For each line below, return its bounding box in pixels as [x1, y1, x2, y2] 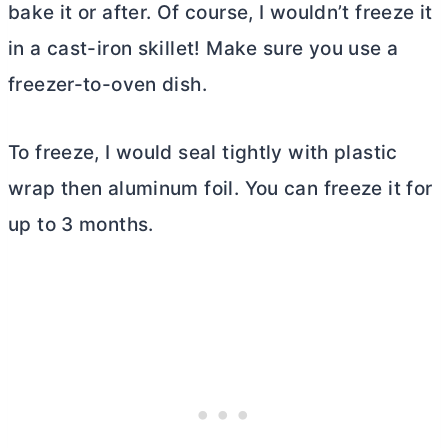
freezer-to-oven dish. [8, 72, 207, 96]
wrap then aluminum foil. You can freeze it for [8, 176, 433, 200]
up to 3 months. [8, 212, 154, 236]
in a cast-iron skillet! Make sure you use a [8, 36, 399, 60]
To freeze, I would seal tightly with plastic [8, 140, 398, 164]
